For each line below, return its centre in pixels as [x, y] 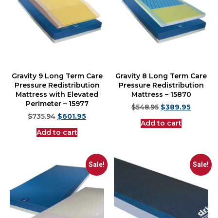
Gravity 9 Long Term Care [57, 78]
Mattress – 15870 [161, 97]
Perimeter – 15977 [57, 106]
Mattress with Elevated [57, 97]
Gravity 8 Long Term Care [161, 78]
